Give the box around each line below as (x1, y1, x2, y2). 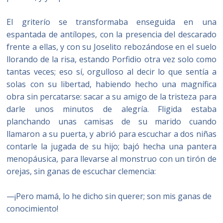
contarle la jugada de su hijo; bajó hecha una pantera (6, 141, 217, 152)
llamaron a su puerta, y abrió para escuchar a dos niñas (6, 128, 217, 139)
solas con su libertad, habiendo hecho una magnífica (6, 79, 217, 90)
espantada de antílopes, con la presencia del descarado (6, 29, 217, 40)
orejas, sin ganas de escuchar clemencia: (6, 166, 156, 177)
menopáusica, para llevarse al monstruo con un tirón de (6, 153, 217, 164)
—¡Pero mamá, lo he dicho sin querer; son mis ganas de (6, 191, 212, 202)
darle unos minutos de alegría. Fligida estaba (6, 104, 217, 114)
